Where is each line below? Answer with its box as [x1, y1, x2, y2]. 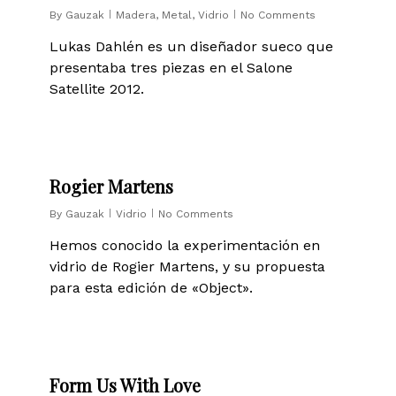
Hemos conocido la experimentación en [49, 237, 321, 254]
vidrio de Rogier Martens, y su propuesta [49, 258, 326, 275]
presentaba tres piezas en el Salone [49, 59, 293, 76]
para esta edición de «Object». [49, 279, 254, 296]
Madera [116, 9, 156, 21]
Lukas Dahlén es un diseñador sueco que [49, 38, 334, 55]
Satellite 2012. [49, 80, 145, 97]
